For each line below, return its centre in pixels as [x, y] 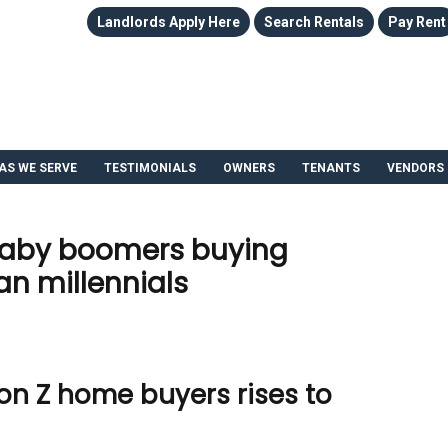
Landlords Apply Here [168, 22]
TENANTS [331, 168]
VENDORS [415, 168]
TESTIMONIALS [150, 168]
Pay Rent [417, 22]
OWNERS [249, 168]
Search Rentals [314, 22]
